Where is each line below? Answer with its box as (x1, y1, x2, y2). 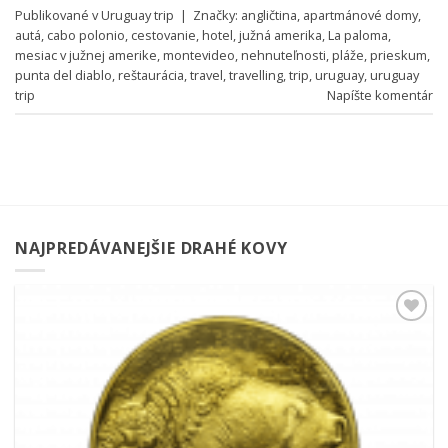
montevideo (163, 45, 235, 64)
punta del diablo (15, 65, 112, 84)
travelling (229, 65, 283, 84)
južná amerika (239, 25, 322, 44)
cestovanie (131, 25, 196, 44)
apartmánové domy (303, 5, 418, 24)
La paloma (328, 25, 388, 44)
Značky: (193, 5, 241, 24)
